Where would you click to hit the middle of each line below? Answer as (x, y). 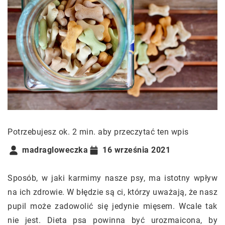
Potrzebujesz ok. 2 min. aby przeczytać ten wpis (98, 132)
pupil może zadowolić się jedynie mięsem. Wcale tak (113, 206)
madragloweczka (55, 150)
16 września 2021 (136, 150)
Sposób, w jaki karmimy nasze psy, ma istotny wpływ (113, 178)
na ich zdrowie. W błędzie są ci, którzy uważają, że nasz (113, 192)
